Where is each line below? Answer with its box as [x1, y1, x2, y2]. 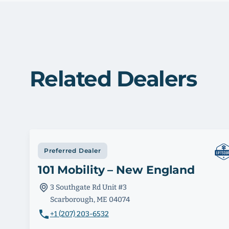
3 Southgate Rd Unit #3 [50, 182, 127, 192]
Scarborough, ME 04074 [50, 195, 130, 204]
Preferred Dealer [43, 146, 101, 154]
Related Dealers [29, 65, 197, 93]
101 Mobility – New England [37, 163, 195, 177]
